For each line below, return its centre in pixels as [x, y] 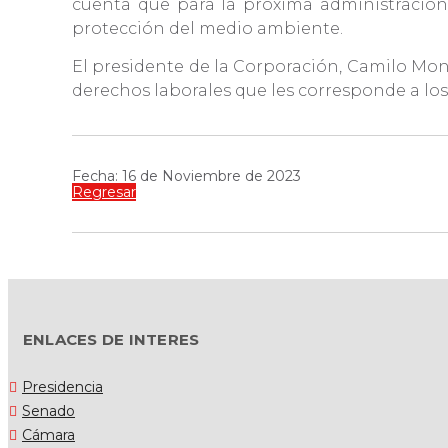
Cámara [48, 435]
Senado [48, 411]
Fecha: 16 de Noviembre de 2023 [186, 176]
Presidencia [62, 387]
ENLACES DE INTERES [111, 340]
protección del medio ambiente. [209, 29]
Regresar [104, 192]
